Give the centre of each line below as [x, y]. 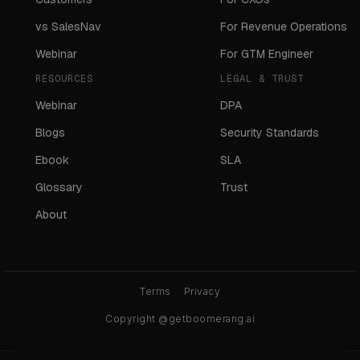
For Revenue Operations [284, 27]
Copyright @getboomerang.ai [180, 319]
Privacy [202, 292]
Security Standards [270, 133]
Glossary [59, 188]
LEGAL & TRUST [262, 79]
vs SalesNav [69, 27]
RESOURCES [65, 79]
